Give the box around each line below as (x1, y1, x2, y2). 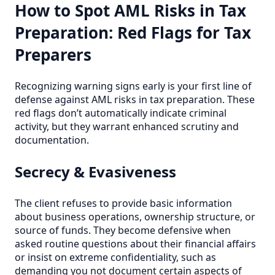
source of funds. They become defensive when (15, 223, 231, 238)
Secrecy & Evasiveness (15, 161, 176, 182)
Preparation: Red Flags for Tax (15, 21, 251, 44)
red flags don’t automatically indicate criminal (15, 106, 227, 120)
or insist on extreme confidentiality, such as (15, 250, 216, 265)
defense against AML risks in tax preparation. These (15, 93, 255, 107)
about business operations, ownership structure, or (15, 210, 255, 224)
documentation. (15, 133, 89, 147)
